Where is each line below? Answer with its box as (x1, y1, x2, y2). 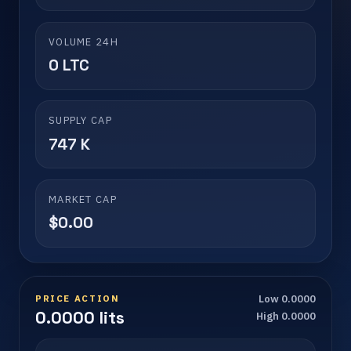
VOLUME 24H (49, 34, 118, 49)
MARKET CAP (49, 192, 117, 206)
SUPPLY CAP (49, 114, 112, 128)
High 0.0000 (256, 309, 316, 324)
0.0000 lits (35, 307, 125, 329)
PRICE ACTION (35, 292, 120, 305)
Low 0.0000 (259, 292, 316, 306)
